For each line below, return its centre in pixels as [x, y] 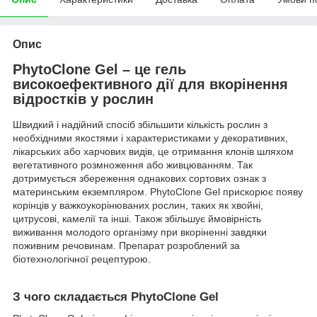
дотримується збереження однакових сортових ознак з [139, 179]
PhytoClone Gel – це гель [99, 70]
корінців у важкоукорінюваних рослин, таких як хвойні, [138, 206]
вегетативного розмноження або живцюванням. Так [133, 165]
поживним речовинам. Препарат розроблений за [126, 246]
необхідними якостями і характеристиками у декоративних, [150, 138]
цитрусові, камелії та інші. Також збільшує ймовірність [137, 219]
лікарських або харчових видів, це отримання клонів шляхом [153, 152]
